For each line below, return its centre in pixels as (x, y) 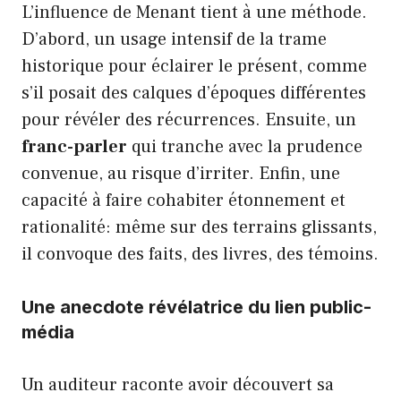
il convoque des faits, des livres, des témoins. (200, 254)
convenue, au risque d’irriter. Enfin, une (181, 173)
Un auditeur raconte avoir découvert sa (178, 384)
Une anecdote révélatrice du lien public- (196, 307)
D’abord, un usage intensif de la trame (174, 39)
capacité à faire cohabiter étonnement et (183, 200)
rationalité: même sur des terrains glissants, (199, 227)
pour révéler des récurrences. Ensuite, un (189, 119)
